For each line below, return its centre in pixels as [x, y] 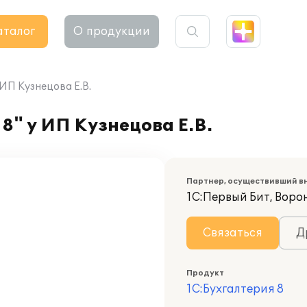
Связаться [233, 233]
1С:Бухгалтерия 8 [235, 289]
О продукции [112, 32]
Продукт [205, 273]
